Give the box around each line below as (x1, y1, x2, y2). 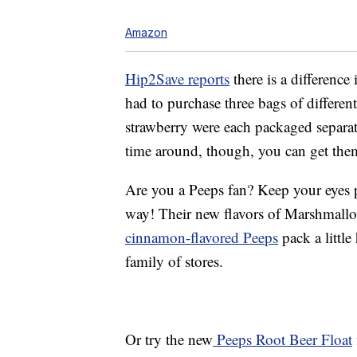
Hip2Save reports (125, 69, 229, 89)
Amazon (125, 25, 167, 40)
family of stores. (125, 251, 223, 272)
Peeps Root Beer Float (213, 329, 352, 350)
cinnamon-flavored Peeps (125, 227, 278, 248)
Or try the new (125, 329, 213, 350)
